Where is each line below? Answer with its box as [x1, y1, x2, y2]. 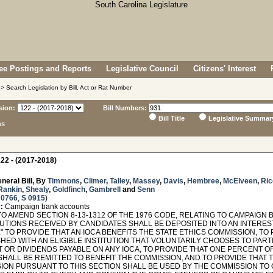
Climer [83, 177, 106, 185]
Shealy [26, 185, 49, 194]
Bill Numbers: [103, 104, 147, 112]
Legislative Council [106, 64, 179, 73]
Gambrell [89, 185, 121, 194]
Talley [110, 177, 129, 185]
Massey [133, 177, 160, 185]
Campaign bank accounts [3, 202, 90, 211]
